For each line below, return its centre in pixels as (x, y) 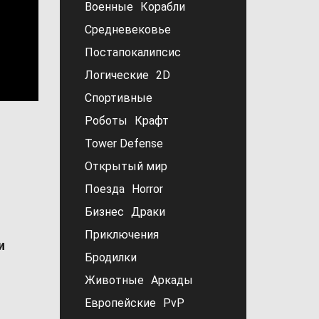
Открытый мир (126, 166)
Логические (116, 75)
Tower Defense (124, 143)
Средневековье (127, 30)
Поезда (104, 189)
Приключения (121, 235)
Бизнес (104, 212)
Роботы (106, 121)
